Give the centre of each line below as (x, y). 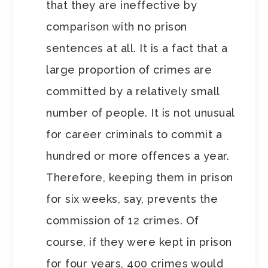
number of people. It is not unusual (140, 113)
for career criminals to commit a (134, 135)
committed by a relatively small (133, 92)
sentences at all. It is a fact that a (137, 48)
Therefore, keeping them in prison (140, 178)
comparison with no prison (117, 27)
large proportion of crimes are (129, 70)
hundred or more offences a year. (138, 156)
